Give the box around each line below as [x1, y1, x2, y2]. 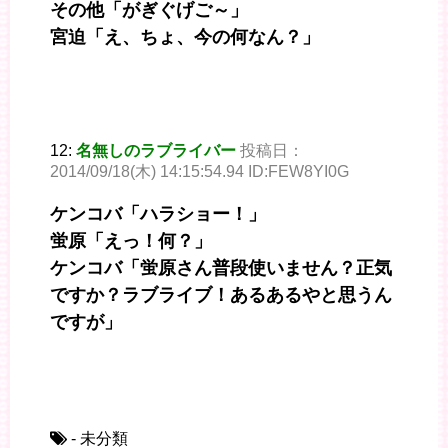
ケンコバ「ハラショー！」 [50, 204, 266, 225]
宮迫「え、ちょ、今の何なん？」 [50, 27, 320, 48]
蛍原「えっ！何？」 [50, 231, 212, 252]
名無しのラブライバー [76, 142, 236, 160]
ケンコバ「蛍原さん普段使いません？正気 [50, 258, 392, 279]
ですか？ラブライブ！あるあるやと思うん [50, 285, 392, 306]
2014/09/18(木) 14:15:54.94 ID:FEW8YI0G [50, 163, 349, 181]
